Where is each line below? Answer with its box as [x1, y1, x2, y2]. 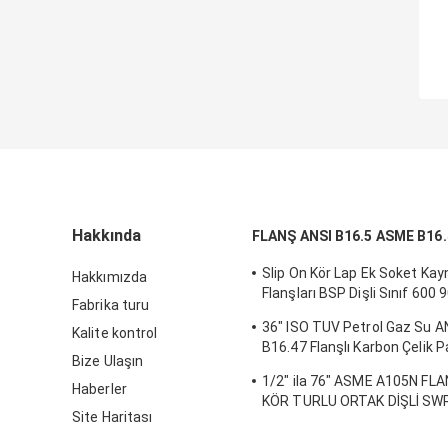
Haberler [72, 381, 127, 398]
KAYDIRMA [262, 413, 330, 430]
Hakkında [72, 226, 141, 246]
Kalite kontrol [72, 325, 158, 342]
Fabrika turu [72, 297, 150, 314]
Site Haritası [72, 409, 153, 426]
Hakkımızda [72, 269, 147, 286]
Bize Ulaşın [72, 353, 144, 370]
